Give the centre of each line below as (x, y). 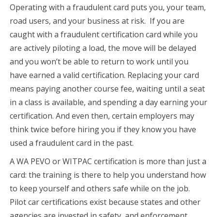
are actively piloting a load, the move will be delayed (103, 48)
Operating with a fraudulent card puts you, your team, (108, 7)
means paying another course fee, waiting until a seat (107, 89)
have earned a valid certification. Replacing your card (104, 75)
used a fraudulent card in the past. (72, 143)
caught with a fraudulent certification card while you (104, 34)
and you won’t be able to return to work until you (99, 62)
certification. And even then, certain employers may (102, 116)
